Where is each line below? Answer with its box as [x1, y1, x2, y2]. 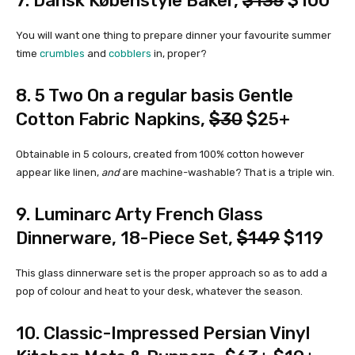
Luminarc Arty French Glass [34, 204, 263, 226]
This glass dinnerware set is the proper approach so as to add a [16, 267, 327, 280]
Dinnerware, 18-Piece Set [16, 227, 228, 250]
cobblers [109, 48, 151, 60]
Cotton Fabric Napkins [16, 109, 200, 131]
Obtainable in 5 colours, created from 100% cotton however [16, 148, 304, 161]
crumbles [40, 48, 85, 60]
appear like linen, [16, 166, 101, 179]
